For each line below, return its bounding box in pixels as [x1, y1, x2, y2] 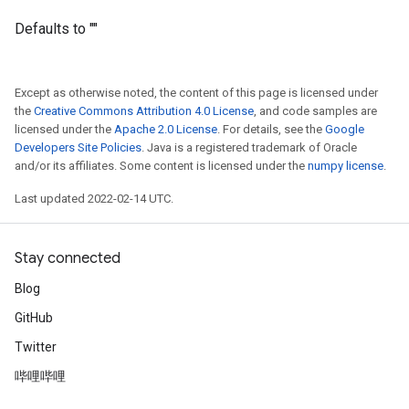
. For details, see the [217, 122, 325, 136]
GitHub [15, 310, 53, 325]
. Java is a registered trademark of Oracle [142, 141, 357, 154]
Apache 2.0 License [114, 122, 217, 136]
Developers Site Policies [15, 141, 142, 154]
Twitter [15, 340, 57, 354]
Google [325, 122, 364, 136]
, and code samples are [254, 104, 377, 118]
